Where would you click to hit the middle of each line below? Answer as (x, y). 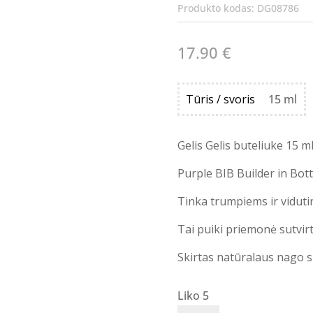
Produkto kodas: (217, 8)
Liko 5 (193, 295)
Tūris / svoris (220, 100)
